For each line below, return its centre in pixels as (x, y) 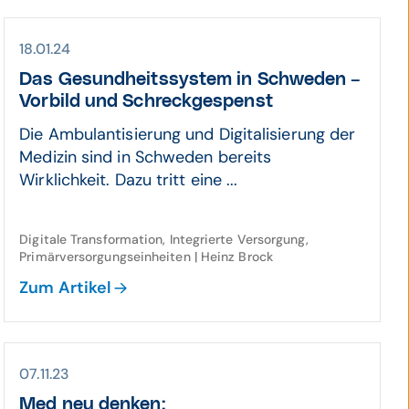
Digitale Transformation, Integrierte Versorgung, (164, 239)
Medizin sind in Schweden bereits (146, 157)
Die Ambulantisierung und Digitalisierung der (188, 134)
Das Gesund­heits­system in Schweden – (190, 79)
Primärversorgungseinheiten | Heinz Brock (146, 257)
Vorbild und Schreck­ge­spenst (146, 101)
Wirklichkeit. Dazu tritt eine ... (129, 180)
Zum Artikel (66, 288)
